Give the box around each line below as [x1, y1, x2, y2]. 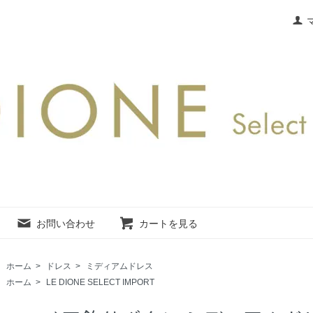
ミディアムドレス [86, 261, 153, 271]
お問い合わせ [36, 217, 95, 229]
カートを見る [139, 217, 198, 229]
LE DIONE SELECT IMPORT [46, 277, 154, 287]
